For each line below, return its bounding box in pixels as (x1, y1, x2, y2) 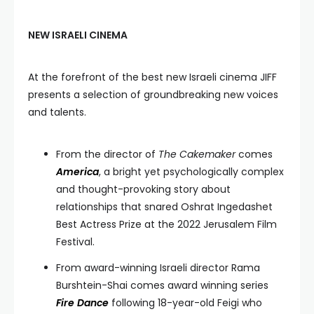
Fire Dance (56, 296, 109, 310)
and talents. (28, 105, 86, 119)
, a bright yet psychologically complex (99, 165, 284, 179)
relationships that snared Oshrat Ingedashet (56, 200, 273, 214)
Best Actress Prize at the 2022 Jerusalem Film (56, 217, 277, 231)
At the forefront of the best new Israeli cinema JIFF (28, 70, 277, 84)
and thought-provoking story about (56, 182, 231, 196)
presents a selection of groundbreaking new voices (28, 88, 278, 102)
